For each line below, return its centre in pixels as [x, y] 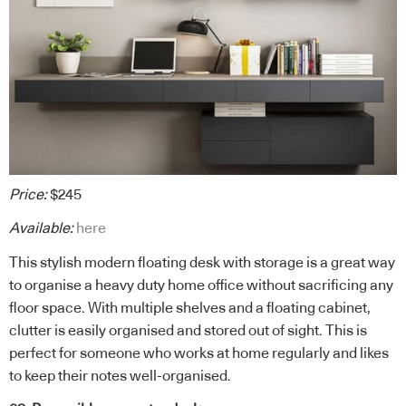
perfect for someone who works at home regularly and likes [199, 353]
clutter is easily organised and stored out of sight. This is [188, 330]
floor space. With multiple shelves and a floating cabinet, [190, 308]
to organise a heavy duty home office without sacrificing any [201, 285]
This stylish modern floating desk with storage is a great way [202, 262]
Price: [28, 194]
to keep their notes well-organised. [120, 376]
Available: [41, 229]
